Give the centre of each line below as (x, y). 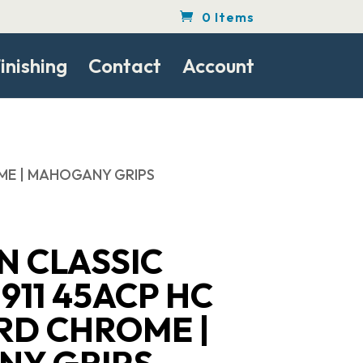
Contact (124, 66)
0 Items (228, 17)
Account (218, 66)
